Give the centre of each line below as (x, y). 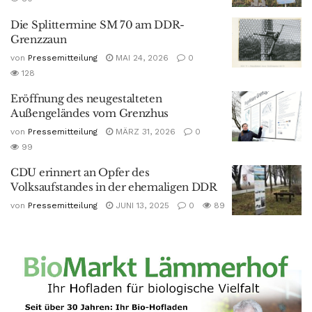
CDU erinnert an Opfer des (80, 173)
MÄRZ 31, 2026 (144, 132)
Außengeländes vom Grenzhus (90, 114)
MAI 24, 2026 (141, 58)
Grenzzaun (39, 40)
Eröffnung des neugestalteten (86, 99)
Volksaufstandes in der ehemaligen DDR (114, 187)
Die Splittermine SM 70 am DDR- (97, 25)
